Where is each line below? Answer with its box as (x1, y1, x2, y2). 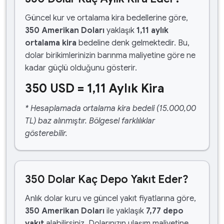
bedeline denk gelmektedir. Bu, (76, 38, 189, 48)
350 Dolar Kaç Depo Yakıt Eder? (25, 172, 188, 186)
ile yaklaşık (104, 206, 146, 216)
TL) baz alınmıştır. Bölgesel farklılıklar (25, 116, 155, 126)
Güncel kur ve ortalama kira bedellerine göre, (25, 13, 188, 23)
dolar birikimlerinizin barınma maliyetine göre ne (25, 50, 195, 60)
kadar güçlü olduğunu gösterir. (25, 63, 137, 73)
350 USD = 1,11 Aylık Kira (25, 81, 164, 96)
